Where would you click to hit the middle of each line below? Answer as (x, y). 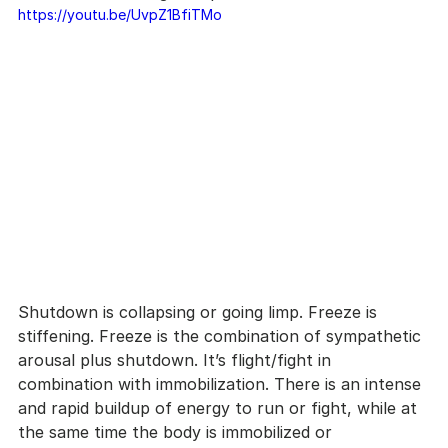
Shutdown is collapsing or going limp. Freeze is (200, 311)
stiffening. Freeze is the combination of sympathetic (222, 335)
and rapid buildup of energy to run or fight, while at (220, 407)
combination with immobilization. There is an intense (222, 383)
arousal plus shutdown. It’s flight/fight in (177, 359)
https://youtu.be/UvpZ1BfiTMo (120, 14)
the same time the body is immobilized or (177, 431)
